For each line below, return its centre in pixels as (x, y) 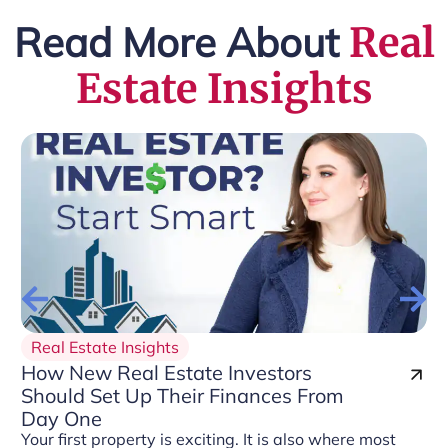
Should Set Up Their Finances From (182, 395)
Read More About (181, 41)
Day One (61, 418)
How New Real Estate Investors (166, 372)
